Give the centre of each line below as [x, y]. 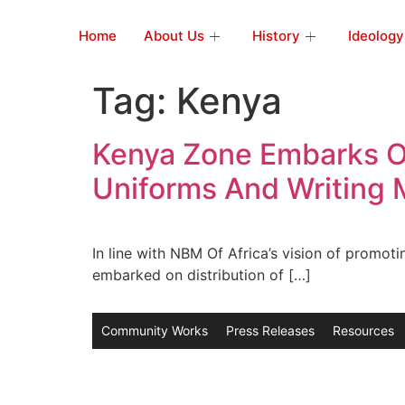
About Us [174, 36]
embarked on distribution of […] [202, 275]
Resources [363, 331]
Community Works [155, 331]
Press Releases [270, 331]
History [276, 36]
